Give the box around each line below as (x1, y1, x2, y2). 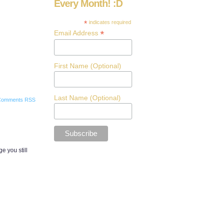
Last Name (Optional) (54, 93, 121, 102)
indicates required (87, 19, 132, 25)
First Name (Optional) (54, 61, 121, 70)
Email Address (54, 29, 100, 37)
